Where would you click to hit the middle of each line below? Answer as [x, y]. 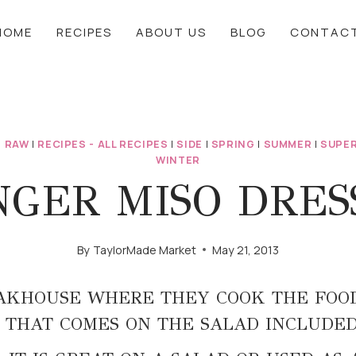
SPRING [233, 144]
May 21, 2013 [245, 250]
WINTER [178, 160]
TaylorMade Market [144, 250]
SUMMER [288, 144]
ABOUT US [171, 32]
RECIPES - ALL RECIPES [103, 144]
